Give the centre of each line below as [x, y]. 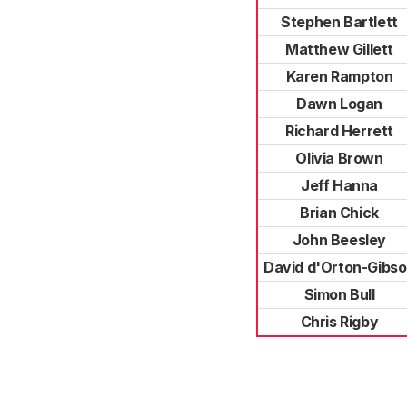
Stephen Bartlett [339, 22]
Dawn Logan [339, 104]
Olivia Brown [339, 158]
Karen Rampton [339, 76]
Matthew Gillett [339, 49]
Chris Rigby [339, 322]
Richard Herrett [339, 131]
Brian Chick [339, 213]
